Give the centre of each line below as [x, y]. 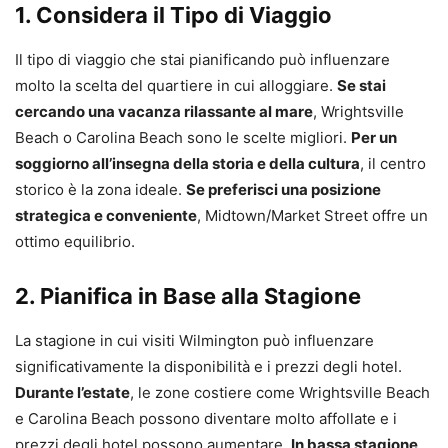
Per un [374, 138]
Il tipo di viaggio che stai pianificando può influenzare [202, 60]
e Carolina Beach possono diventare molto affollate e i [206, 419]
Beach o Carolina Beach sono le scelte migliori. [183, 138]
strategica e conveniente [106, 216]
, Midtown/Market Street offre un [312, 216]
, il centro [393, 164]
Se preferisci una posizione [283, 190]
